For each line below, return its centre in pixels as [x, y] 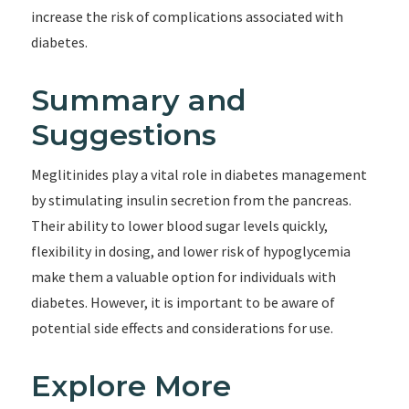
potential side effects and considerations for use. [182, 328]
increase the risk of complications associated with [187, 16]
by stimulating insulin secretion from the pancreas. [191, 200]
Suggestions [123, 135]
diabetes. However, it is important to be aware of [183, 302]
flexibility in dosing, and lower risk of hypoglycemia [190, 251]
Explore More [131, 386]
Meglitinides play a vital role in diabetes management [199, 174]
